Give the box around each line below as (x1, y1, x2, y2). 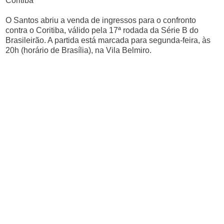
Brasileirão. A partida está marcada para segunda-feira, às (5, 36, 211, 44)
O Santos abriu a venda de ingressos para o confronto (5, 16, 196, 24)
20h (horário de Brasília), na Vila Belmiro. (5, 46, 152, 54)
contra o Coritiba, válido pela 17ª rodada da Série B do (5, 26, 199, 34)
